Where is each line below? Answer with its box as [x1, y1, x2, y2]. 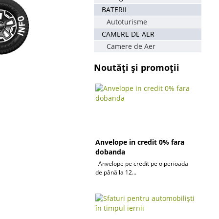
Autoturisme [107, 17, 147, 26]
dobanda [95, 147, 125, 156]
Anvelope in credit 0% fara [95, 137, 184, 147]
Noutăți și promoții [94, 62, 179, 73]
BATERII [102, 5, 127, 14]
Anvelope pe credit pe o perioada [95, 159, 188, 168]
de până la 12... [95, 168, 136, 176]
